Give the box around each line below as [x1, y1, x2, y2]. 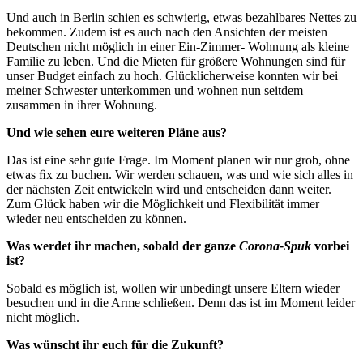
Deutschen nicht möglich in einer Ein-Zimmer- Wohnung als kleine [6, 39, 349, 53]
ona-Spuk [259, 238, 311, 253]
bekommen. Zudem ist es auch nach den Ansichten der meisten [6, 24, 327, 39]
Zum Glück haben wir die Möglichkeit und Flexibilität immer [6, 196, 319, 211]
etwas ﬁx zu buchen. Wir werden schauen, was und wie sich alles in [6, 167, 353, 181]
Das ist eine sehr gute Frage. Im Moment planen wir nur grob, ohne [6, 152, 350, 167]
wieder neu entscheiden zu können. [6, 211, 186, 225]
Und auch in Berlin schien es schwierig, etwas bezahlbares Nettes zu [6, 10, 357, 24]
